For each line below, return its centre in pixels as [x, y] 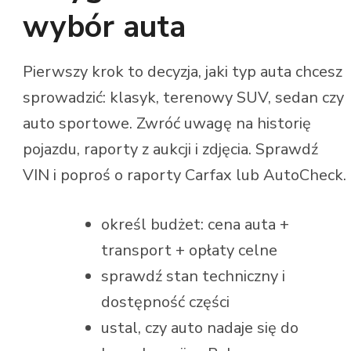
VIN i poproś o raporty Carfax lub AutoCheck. [185, 175]
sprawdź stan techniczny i [193, 277]
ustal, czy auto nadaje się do [200, 328]
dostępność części [165, 302]
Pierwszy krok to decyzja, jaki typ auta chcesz [183, 72]
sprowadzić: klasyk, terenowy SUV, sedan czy [183, 98]
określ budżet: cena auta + [195, 225]
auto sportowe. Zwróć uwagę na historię [167, 124]
